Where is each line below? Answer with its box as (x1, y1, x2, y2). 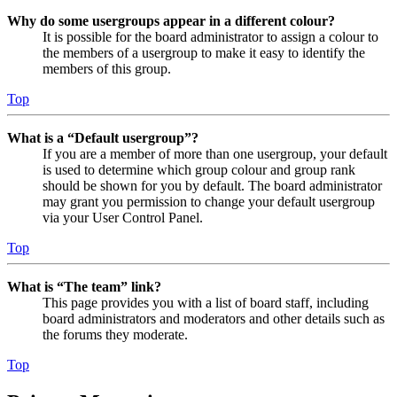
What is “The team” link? (7, 279, 161, 295)
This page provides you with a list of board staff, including (43, 295, 369, 311)
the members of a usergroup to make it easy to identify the (43, 45, 365, 61)
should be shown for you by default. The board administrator (43, 178, 382, 194)
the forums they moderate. (43, 327, 188, 343)
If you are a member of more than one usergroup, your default (43, 146, 387, 162)
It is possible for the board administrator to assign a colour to (43, 29, 378, 45)
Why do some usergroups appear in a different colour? (7, 13, 335, 29)
